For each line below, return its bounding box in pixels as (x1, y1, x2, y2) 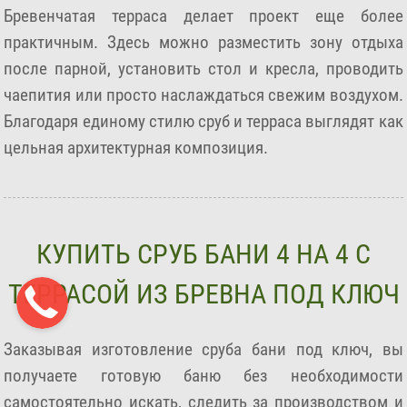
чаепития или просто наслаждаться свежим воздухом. (4, 84, 403, 105)
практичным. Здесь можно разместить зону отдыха (4, 31, 403, 53)
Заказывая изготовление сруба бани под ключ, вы (4, 339, 403, 361)
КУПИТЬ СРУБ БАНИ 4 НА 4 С (36, 237, 371, 270)
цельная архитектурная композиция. (4, 136, 269, 158)
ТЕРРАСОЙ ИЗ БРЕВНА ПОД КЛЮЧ (7, 277, 400, 310)
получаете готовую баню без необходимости (4, 365, 403, 387)
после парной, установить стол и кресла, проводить (4, 57, 403, 79)
